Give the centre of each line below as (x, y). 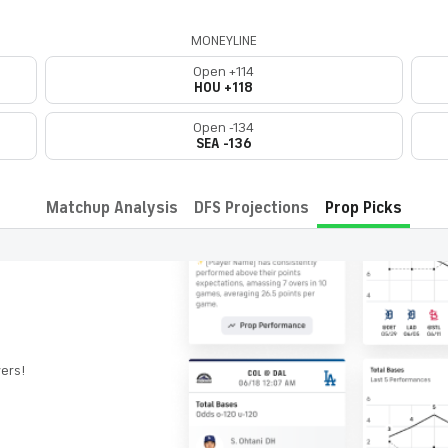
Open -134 (224, 127)
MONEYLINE (223, 40)
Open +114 (224, 71)
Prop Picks (363, 207)
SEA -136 (237, 143)
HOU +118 (224, 87)
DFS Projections (251, 207)
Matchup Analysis (112, 207)
